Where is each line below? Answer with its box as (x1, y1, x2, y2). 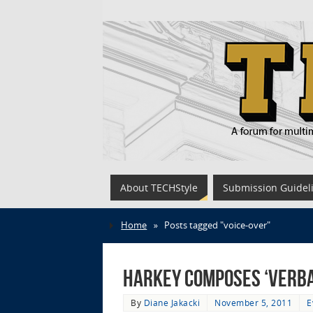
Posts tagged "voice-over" (163, 219, 270, 231)
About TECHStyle (120, 181, 198, 194)
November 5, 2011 (214, 297, 292, 308)
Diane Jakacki (143, 297, 200, 308)
